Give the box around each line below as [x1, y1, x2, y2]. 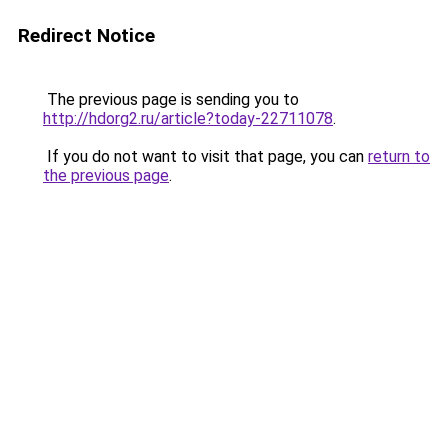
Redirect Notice [18, 24, 155, 47]
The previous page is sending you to [43, 90, 299, 109]
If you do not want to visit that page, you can [43, 147, 368, 166]
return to [368, 147, 430, 166]
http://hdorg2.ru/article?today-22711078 [43, 109, 333, 128]
